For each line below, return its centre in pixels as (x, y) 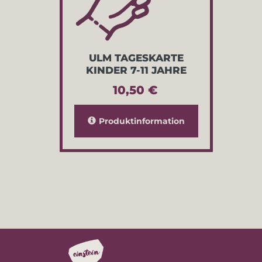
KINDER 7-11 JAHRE (137, 70)
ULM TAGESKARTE (137, 58)
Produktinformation (142, 121)
